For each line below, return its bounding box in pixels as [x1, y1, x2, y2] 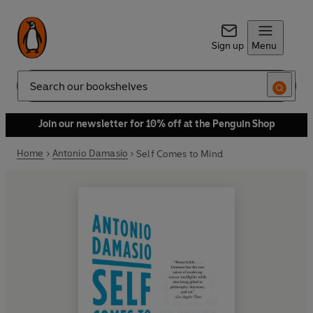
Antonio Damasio [52, 147, 129, 159]
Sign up [211, 40, 244, 52]
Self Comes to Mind [136, 147, 223, 160]
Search [17, 85, 48, 98]
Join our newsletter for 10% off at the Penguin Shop [38, 118, 275, 130]
